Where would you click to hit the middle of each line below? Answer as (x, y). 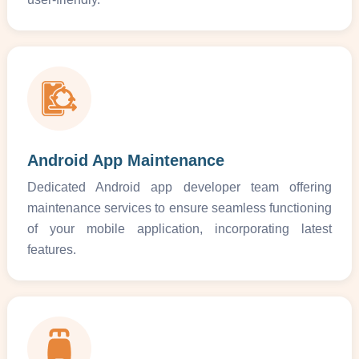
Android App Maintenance (125, 160)
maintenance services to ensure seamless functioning (179, 208)
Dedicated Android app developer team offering (179, 187)
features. (51, 249)
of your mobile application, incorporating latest (179, 228)
